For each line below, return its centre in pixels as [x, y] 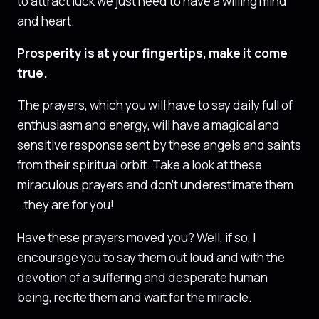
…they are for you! [66, 205]
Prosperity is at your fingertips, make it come [152, 53]
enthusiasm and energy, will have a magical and [148, 125]
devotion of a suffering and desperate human [142, 277]
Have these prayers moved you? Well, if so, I [136, 237]
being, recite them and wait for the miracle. [135, 297]
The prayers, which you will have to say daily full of [155, 105]
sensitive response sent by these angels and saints [159, 145]
